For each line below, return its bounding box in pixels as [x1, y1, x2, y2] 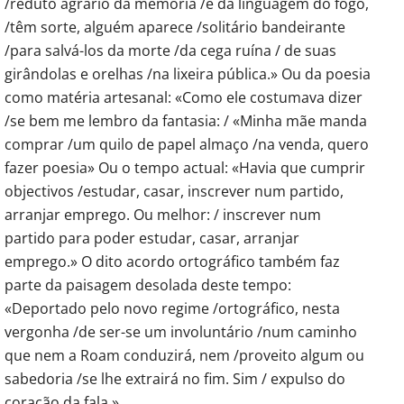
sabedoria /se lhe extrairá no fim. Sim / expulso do [5, 368, 345, 389]
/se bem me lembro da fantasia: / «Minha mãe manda [5, 110, 367, 131]
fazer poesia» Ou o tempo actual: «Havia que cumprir [5, 157, 365, 178]
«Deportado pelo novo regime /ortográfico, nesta [5, 298, 340, 318]
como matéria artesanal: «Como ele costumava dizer [5, 87, 363, 107]
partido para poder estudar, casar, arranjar [5, 227, 299, 248]
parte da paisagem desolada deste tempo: [5, 274, 291, 295]
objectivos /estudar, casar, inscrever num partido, [5, 180, 344, 201]
